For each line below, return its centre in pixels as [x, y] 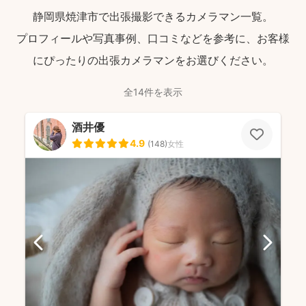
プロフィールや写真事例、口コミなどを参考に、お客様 [153, 38]
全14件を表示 [153, 92]
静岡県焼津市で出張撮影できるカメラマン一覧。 [153, 16]
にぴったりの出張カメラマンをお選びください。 [153, 60]
